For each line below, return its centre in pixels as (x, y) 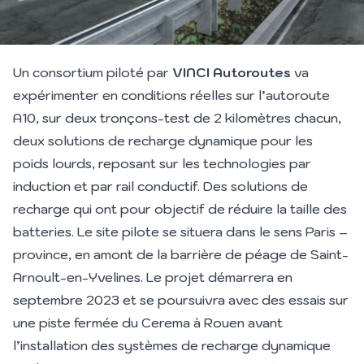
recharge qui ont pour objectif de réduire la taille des (180, 208)
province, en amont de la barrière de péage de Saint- (181, 254)
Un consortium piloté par (93, 72)
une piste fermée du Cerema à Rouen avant (148, 322)
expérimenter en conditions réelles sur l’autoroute (171, 95)
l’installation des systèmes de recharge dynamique (172, 345)
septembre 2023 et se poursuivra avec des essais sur (181, 299)
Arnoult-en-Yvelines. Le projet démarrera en (153, 277)
